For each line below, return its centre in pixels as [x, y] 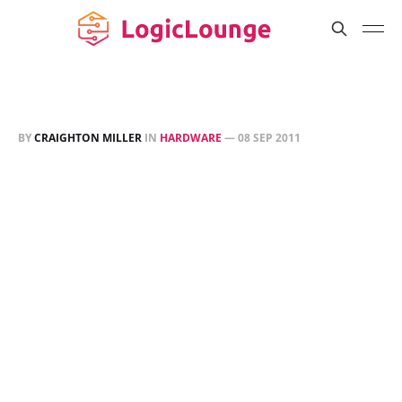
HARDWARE [191, 138]
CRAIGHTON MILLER [88, 138]
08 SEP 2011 [269, 138]
